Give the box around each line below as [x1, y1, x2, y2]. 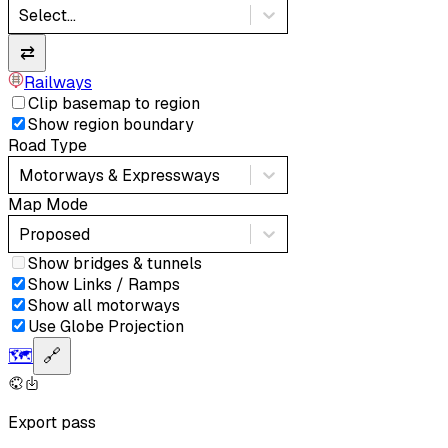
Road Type [8, 135, 87, 157]
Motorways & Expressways [19, 164, 220, 186]
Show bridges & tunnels [28, 253, 202, 275]
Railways [24, 72, 92, 94]
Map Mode [8, 194, 88, 216]
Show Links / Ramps [28, 274, 180, 296]
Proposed [19, 223, 90, 245]
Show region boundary [28, 114, 194, 136]
